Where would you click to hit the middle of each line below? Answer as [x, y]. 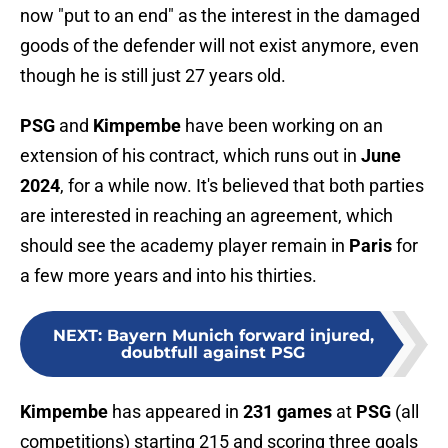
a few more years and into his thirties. [168, 276]
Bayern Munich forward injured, [240, 336]
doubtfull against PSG [213, 353]
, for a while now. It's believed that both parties [242, 186]
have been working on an [284, 126]
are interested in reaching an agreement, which [206, 216]
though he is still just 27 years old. [153, 76]
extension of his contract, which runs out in [188, 156]
